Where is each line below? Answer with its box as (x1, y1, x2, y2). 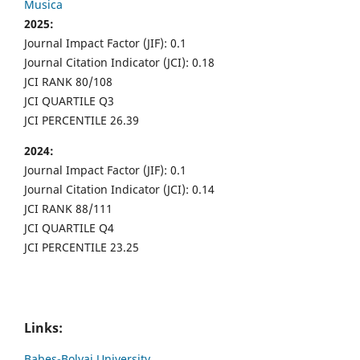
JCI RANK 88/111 (24, 200, 112, 216)
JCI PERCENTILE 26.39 (24, 112, 139, 128)
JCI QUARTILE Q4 (24, 219, 114, 235)
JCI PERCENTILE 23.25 (24, 239, 139, 255)
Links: (24, 319, 63, 337)
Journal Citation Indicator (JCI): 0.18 (24, 54, 215, 70)
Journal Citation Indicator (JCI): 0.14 (24, 181, 215, 197)
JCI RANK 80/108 (24, 73, 112, 89)
